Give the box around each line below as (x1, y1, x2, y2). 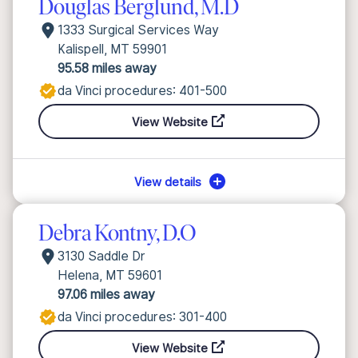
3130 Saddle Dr (58, 249, 145, 264)
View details (134, 174, 201, 189)
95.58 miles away (58, 61, 157, 76)
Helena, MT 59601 (58, 268, 162, 283)
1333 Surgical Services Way (58, 22, 219, 38)
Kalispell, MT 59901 (58, 42, 167, 57)
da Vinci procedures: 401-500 (58, 83, 227, 98)
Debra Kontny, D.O (38, 224, 197, 246)
